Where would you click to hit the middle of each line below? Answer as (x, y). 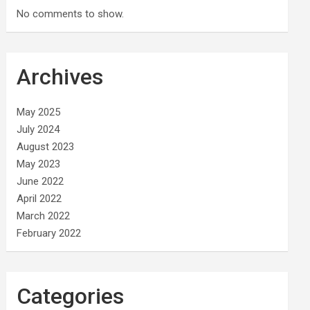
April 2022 (39, 199)
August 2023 (46, 147)
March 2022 (44, 216)
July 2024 (38, 129)
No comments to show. (71, 14)
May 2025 (39, 112)
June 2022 (40, 181)
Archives (60, 77)
